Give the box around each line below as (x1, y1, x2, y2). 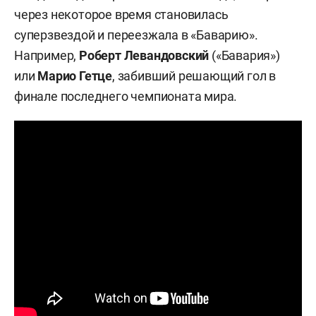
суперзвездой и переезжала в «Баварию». (14, 28, 258, 42)
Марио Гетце (37, 68, 113, 83)
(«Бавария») (209, 48, 280, 63)
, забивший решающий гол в (112, 68, 276, 83)
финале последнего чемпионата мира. (14, 89, 238, 104)
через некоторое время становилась (14, 7, 229, 22)
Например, (14, 48, 80, 63)
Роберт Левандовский (79, 48, 209, 63)
